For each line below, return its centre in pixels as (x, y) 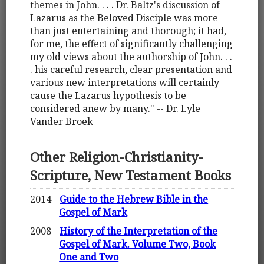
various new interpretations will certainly (125, 83)
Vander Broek (62, 122)
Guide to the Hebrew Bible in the (134, 199)
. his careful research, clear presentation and (131, 70)
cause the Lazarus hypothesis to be (108, 96)
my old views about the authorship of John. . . (131, 57)
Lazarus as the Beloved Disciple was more (124, 18)
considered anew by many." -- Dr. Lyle (115, 109)
